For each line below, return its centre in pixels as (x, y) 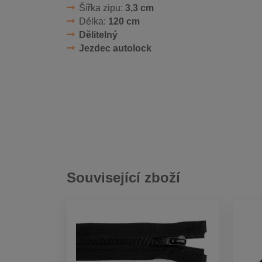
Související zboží (123, 177)
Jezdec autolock (115, 48)
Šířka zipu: (102, 8)
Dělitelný (98, 35)
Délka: (93, 21)
